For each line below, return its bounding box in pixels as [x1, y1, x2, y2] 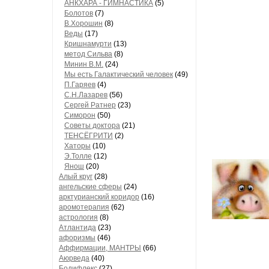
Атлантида [59, 223, 96, 232]
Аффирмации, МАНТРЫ [59, 244, 141, 252]
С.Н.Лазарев [64, 91, 107, 99]
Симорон [64, 111, 95, 119]
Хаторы [64, 142, 91, 150]
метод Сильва [64, 50, 112, 58]
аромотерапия [59, 203, 109, 211]
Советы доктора [64, 121, 120, 130]
